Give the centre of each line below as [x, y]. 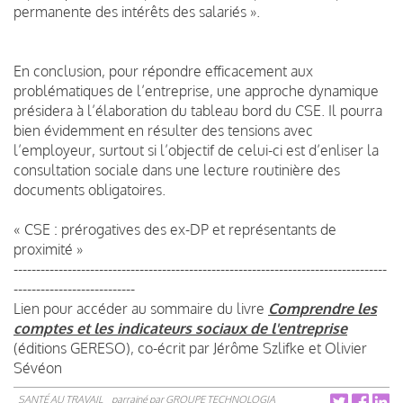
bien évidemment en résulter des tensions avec [163, 130]
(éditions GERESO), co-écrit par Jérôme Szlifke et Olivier [190, 348]
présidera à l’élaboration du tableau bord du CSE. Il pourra [198, 110]
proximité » [50, 249]
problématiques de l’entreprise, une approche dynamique [196, 90]
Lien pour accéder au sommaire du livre [141, 308]
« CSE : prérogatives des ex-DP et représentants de [175, 229]
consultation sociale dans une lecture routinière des [177, 170]
